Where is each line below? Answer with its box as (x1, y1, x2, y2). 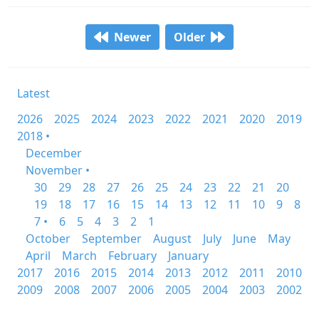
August (153, 231, 192, 246)
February (108, 248, 157, 263)
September (82, 231, 142, 246)
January (168, 248, 209, 263)
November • (26, 162, 90, 178)
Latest (17, 85, 50, 101)
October (26, 231, 70, 246)
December (26, 145, 82, 161)
